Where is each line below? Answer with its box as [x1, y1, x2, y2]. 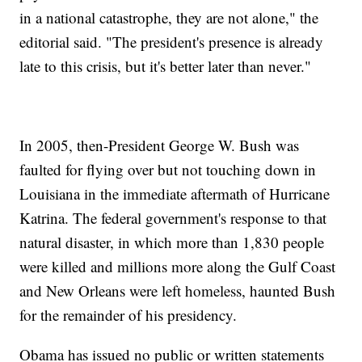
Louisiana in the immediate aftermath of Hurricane [19, 183, 330, 204]
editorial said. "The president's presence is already [19, 32, 324, 53]
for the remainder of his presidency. [19, 305, 238, 326]
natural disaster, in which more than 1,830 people [19, 232, 325, 253]
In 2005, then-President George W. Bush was [19, 135, 300, 156]
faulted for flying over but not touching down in [19, 159, 317, 180]
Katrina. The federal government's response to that [19, 208, 327, 229]
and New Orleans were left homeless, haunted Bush [19, 280, 336, 301]
